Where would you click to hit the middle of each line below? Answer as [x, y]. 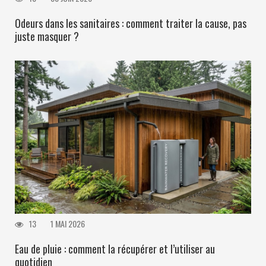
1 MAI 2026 [68, 224]
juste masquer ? [47, 36]
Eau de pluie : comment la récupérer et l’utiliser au [115, 249]
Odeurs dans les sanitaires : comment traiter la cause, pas [131, 23]
